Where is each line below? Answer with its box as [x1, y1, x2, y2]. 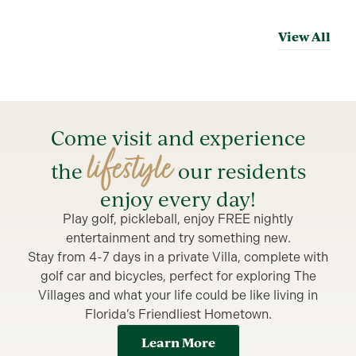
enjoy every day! [100, 185, 256, 211]
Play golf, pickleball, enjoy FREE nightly [63, 211, 293, 226]
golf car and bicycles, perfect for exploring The [40, 268, 316, 284]
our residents [172, 157, 306, 184]
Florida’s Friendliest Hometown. [84, 306, 272, 322]
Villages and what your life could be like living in [38, 287, 318, 303]
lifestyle [87, 145, 173, 190]
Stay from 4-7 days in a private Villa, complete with [28, 249, 328, 265]
